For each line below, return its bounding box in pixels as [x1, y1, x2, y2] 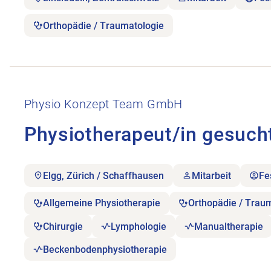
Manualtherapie [194, 220, 264, 232]
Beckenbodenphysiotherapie [43, 243, 168, 255]
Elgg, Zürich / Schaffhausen [43, 169, 165, 181]
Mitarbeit [192, 169, 232, 181]
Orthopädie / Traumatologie [43, 19, 165, 31]
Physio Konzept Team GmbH [24, 97, 183, 112]
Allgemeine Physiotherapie [43, 197, 161, 209]
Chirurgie [43, 220, 83, 232]
